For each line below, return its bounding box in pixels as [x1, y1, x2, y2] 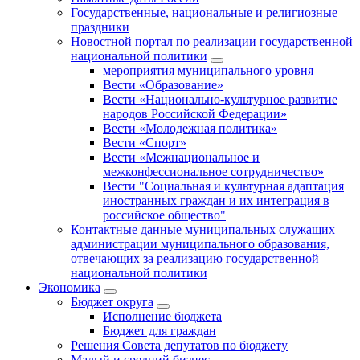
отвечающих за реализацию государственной [71, 252, 319, 266]
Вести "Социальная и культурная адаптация [103, 179, 344, 194]
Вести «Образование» [103, 78, 223, 92]
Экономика [39, 280, 100, 295]
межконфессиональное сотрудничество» [103, 165, 324, 179]
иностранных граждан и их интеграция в [103, 194, 329, 208]
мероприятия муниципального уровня [103, 63, 313, 78]
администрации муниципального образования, [71, 237, 329, 252]
